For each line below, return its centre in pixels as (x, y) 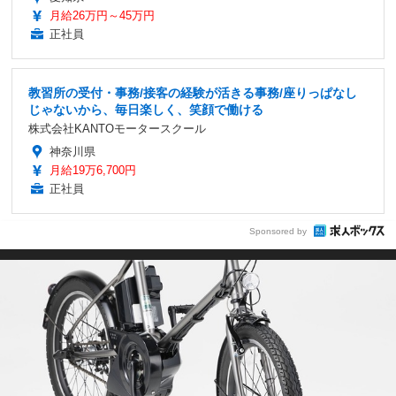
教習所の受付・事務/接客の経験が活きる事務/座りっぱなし (193, 93)
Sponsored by (278, 231)
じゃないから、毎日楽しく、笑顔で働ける (146, 110)
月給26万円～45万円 (102, 16)
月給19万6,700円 (93, 171)
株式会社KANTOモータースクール (117, 129)
